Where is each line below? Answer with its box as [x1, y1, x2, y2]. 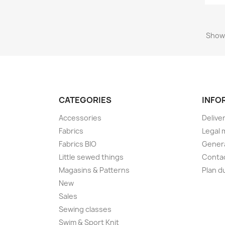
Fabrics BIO [59, 139, 96, 149]
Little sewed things [59, 152, 124, 162]
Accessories [59, 113, 101, 123]
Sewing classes [59, 204, 111, 214]
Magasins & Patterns [59, 165, 130, 175]
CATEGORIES [59, 94, 111, 105]
